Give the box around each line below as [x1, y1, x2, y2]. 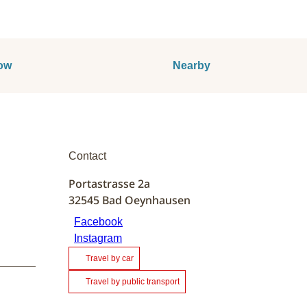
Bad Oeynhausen [102, 192, 191, 208]
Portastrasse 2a [69, 175, 150, 191]
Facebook [74, 215, 123, 228]
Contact [69, 149, 106, 162]
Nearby [172, 59, 210, 71]
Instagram [74, 232, 122, 244]
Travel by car [86, 253, 134, 263]
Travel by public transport [86, 276, 180, 286]
